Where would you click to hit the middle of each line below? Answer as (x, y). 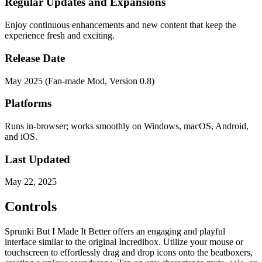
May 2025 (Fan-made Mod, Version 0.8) (80, 81)
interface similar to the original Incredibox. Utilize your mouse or (124, 242)
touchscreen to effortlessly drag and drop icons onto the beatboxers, (129, 253)
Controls (31, 207)
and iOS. (21, 137)
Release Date (35, 58)
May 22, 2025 (31, 182)
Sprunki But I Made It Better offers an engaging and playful (115, 232)
